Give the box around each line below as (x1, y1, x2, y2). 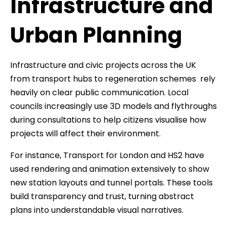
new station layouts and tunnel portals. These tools (10, 177, 213, 189)
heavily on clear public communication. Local (10, 87, 188, 99)
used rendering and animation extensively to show (10, 163, 209, 175)
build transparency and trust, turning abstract (10, 191, 194, 203)
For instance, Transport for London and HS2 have (10, 149, 204, 162)
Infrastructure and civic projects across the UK (10, 59, 198, 71)
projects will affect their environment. (10, 128, 161, 140)
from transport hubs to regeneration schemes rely (10, 73, 215, 85)
